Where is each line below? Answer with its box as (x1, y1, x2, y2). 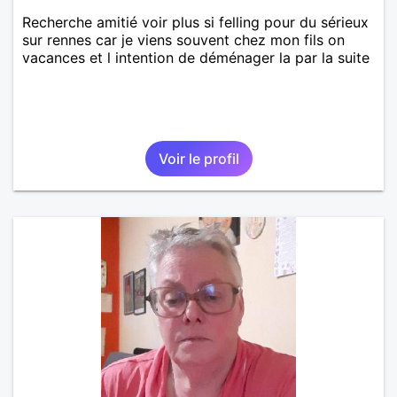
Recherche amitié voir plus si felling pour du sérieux (22, 12, 369, 31)
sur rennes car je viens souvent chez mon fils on (22, 30, 345, 49)
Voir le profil (158, 149, 239, 167)
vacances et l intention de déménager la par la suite (22, 48, 370, 66)
